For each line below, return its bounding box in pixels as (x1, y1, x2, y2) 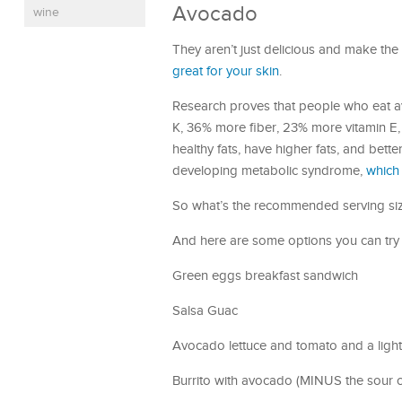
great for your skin (172, 64, 279, 79)
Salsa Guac (172, 303, 238, 319)
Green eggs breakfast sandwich (172, 268, 358, 284)
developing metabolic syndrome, (172, 163, 363, 179)
